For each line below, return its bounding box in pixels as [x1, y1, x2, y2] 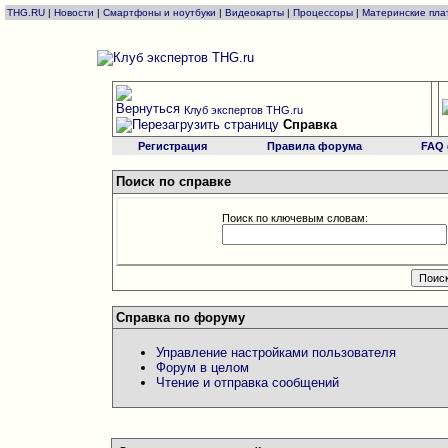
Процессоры [293, 7, 353, 18]
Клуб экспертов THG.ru [183, 104, 303, 116]
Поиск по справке [115, 174, 231, 189]
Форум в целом [155, 360, 249, 376]
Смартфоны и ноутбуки [103, 7, 216, 18]
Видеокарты [225, 7, 284, 18]
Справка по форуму [115, 310, 245, 325]
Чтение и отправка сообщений [155, 375, 339, 391]
